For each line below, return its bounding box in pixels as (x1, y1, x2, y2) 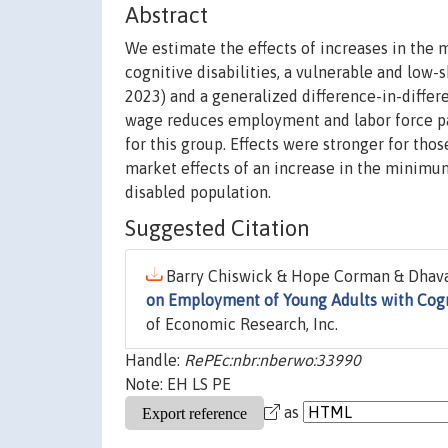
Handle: (125, 351, 184, 370)
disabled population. (125, 183, 271, 202)
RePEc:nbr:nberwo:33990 (184, 351, 361, 370)
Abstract (125, 2, 208, 29)
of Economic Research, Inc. (146, 315, 338, 334)
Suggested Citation (125, 215, 310, 242)
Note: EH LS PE (125, 375, 231, 394)
